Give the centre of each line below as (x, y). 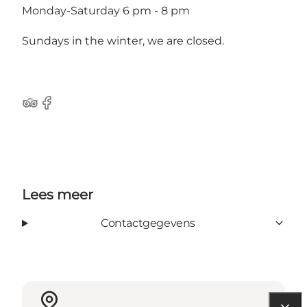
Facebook (65, 110)
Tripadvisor (51, 110)
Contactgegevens (148, 223)
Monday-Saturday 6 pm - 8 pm (106, 10)
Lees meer (58, 194)
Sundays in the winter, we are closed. (123, 40)
